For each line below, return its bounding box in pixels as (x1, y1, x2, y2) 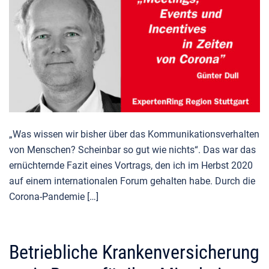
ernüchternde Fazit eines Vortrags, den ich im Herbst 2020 (9, 159, 253, 171)
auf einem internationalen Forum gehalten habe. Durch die (9, 175, 255, 187)
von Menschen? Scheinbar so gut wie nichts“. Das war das (9, 144, 256, 156)
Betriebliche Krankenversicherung (9, 240, 259, 264)
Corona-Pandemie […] (9, 190, 98, 202)
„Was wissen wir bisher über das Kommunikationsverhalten (9, 128, 259, 140)
